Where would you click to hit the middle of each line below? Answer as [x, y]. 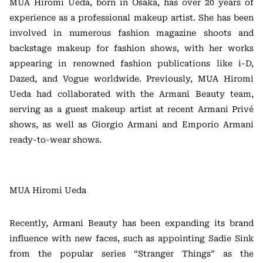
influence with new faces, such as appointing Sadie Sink [131, 238]
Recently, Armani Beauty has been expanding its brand [131, 223]
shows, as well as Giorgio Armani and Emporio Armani [131, 124]
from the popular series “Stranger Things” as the [131, 254]
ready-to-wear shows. [55, 140]
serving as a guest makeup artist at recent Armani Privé [131, 109]
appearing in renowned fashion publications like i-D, [131, 63]
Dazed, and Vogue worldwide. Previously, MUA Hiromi [131, 79]
